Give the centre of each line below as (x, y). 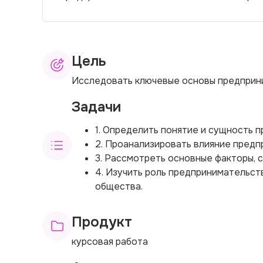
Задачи (96, 107)
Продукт (102, 222)
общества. (119, 186)
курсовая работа (110, 241)
